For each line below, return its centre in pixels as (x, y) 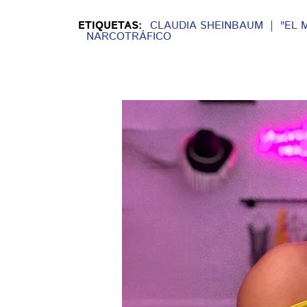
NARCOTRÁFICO (129, 37)
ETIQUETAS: (110, 26)
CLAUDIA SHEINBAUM (207, 26)
